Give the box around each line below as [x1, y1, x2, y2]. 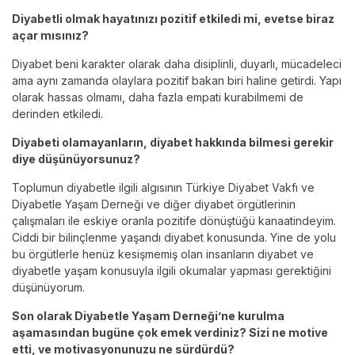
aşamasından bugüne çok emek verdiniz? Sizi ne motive [12, 326, 328, 340]
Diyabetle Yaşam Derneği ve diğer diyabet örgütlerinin [12, 197, 296, 212]
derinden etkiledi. [12, 107, 103, 121]
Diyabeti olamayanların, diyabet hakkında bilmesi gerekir [12, 136, 334, 150]
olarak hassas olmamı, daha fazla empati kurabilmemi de [12, 90, 303, 105]
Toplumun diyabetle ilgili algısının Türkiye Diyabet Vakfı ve [12, 181, 315, 195]
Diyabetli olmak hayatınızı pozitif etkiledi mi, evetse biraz [12, 12, 334, 26]
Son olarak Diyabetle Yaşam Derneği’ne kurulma [12, 309, 284, 323]
